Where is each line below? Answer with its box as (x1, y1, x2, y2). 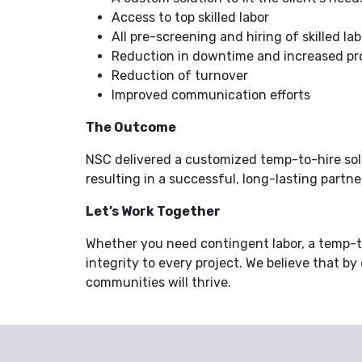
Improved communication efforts (112, 87, 311, 103)
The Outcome (86, 120, 177, 135)
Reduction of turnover (112, 68, 249, 83)
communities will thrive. (86, 275, 232, 290)
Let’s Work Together (86, 204, 221, 219)
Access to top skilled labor (112, 10, 270, 25)
